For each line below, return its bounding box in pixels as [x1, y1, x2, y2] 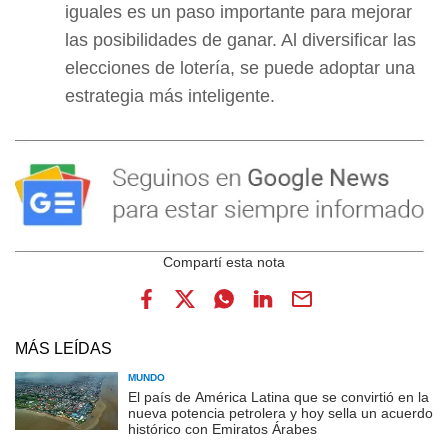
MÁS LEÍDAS [15, 340, 112, 358]
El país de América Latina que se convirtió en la [128, 389, 429, 406]
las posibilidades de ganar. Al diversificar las [65, 29, 416, 50]
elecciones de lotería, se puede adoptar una [65, 57, 415, 78]
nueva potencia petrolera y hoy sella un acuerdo [128, 405, 433, 422]
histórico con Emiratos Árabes [128, 421, 317, 438]
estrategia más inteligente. [65, 85, 275, 106]
